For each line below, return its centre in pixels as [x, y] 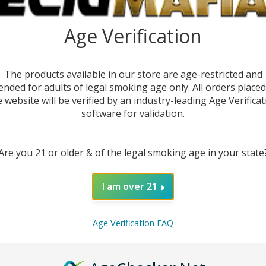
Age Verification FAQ [133, 223]
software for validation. [133, 114]
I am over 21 [129, 187]
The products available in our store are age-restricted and [133, 75]
